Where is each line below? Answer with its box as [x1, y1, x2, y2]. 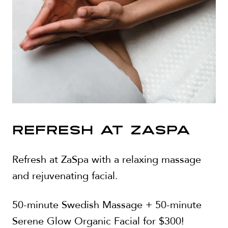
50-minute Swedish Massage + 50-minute [12, 198, 202, 212]
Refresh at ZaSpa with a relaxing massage [12, 153, 201, 166]
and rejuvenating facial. [12, 169, 118, 183]
